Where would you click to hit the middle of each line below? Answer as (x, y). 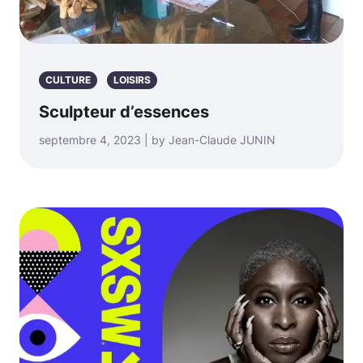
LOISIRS (132, 79)
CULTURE (68, 79)
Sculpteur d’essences (124, 111)
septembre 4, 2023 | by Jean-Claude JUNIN (157, 139)
